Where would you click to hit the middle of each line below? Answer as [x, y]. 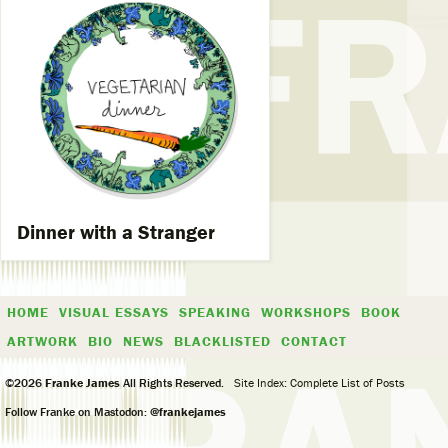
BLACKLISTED [222, 341]
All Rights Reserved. [172, 382]
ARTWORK [42, 341]
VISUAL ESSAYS [114, 312]
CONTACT [314, 341]
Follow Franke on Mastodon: [77, 411]
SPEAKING [215, 312]
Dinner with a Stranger [116, 232]
